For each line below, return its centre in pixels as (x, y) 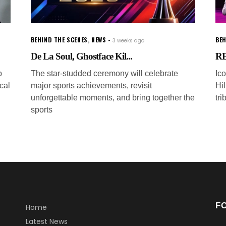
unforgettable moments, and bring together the (112, 98)
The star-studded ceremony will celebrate (104, 74)
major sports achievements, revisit (91, 86)
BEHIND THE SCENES (59, 40)
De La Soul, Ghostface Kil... (81, 56)
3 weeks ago (129, 41)
